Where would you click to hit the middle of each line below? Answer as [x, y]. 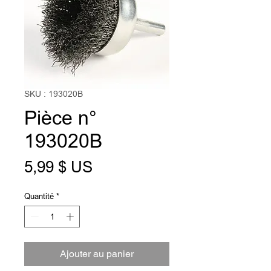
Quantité [39, 196]
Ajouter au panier [97, 253]
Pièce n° [60, 118]
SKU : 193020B [54, 94]
